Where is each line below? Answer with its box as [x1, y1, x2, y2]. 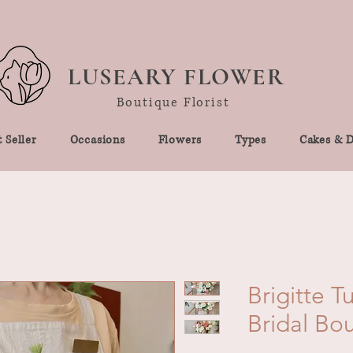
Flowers [158, 132, 203, 147]
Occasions [69, 132, 125, 147]
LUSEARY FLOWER [68, 61, 284, 91]
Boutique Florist [116, 93, 230, 111]
